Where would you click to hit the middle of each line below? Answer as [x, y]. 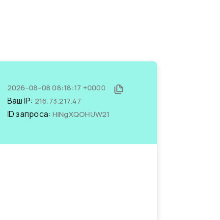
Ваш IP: [21, 101]
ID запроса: [30, 114]
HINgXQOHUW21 [81, 114]
